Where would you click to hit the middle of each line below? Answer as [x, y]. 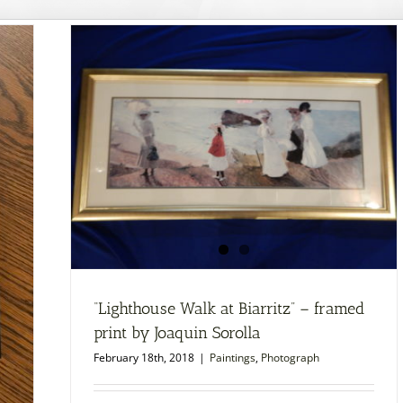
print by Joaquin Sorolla [177, 333]
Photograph [290, 358]
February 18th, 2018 [144, 358]
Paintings [233, 358]
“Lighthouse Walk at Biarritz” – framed [229, 309]
